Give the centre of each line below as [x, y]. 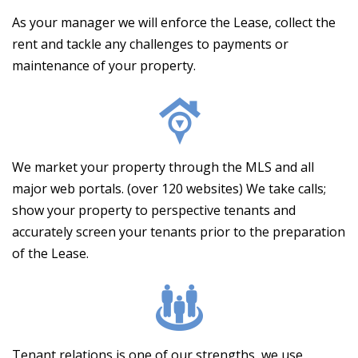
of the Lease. [50, 254]
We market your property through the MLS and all [163, 167]
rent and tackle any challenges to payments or [150, 44]
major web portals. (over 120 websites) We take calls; [169, 189]
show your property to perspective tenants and [154, 211]
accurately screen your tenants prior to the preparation [179, 232]
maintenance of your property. [104, 66]
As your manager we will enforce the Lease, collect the [174, 23]
